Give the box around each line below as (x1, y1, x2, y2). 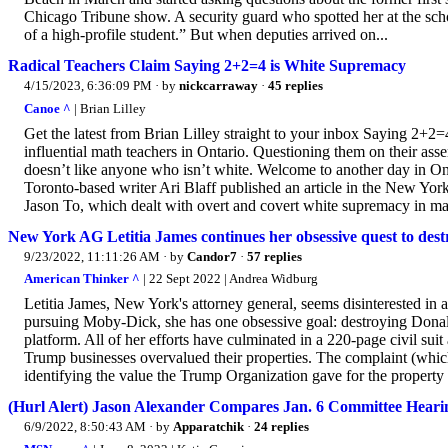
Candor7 (187, 248, 237, 264)
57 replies (247, 248, 302, 264)
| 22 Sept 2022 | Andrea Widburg (140, 271, 318, 287)
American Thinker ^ (24, 271, 140, 287)
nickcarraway (179, 78, 258, 94)
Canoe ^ (24, 100, 71, 116)
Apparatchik (173, 419, 244, 435)
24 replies (254, 419, 309, 435)
